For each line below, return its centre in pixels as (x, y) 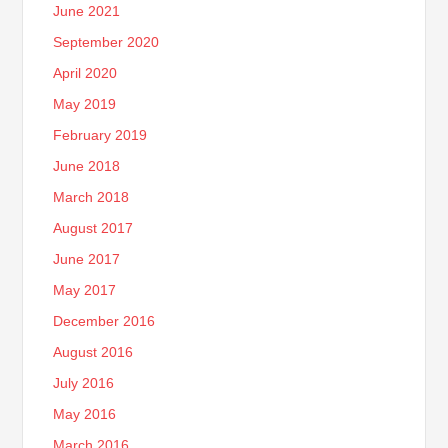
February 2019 (100, 134)
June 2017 (87, 258)
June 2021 (87, 10)
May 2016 (85, 413)
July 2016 (84, 382)
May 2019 (85, 103)
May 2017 (85, 289)
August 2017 (93, 227)
